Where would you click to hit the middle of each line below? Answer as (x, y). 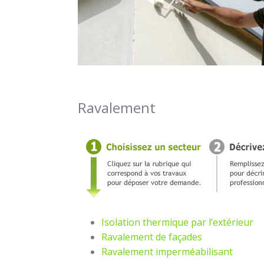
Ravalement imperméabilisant (167, 252)
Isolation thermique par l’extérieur (177, 222)
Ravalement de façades (152, 237)
